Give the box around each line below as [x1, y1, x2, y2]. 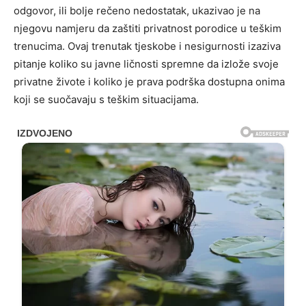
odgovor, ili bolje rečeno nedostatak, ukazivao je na [14, 3, 260, 17]
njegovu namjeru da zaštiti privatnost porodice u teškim [14, 21, 281, 35]
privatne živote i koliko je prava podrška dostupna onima [14, 74, 285, 88]
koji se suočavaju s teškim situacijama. [14, 92, 199, 106]
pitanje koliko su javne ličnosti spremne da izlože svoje [14, 57, 279, 70]
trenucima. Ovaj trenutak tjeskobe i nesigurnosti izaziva [14, 39, 281, 53]
